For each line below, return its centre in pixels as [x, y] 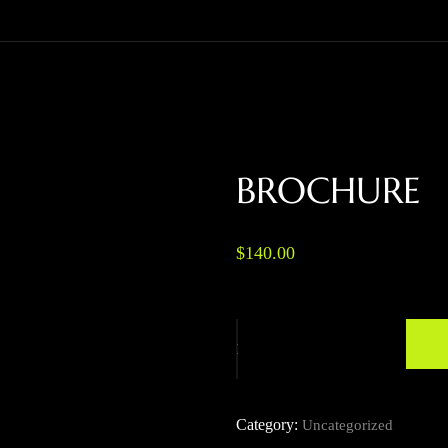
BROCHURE [328, 190]
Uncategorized [347, 424]
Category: [269, 424]
